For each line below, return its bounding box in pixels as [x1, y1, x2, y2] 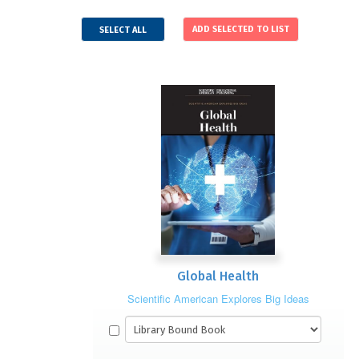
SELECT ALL [99, 25, 147, 36]
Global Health [177, 268, 260, 284]
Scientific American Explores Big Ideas [127, 290, 309, 306]
